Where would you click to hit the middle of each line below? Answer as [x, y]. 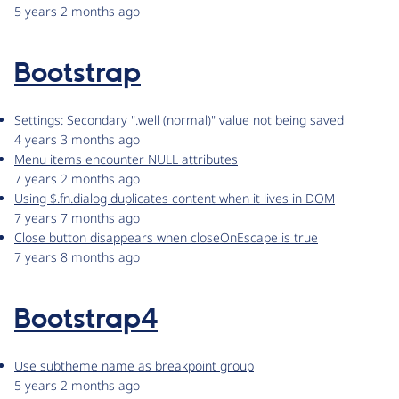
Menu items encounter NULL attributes [126, 159]
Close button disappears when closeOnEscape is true [166, 238]
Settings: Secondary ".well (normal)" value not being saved [179, 120]
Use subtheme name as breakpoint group [134, 366]
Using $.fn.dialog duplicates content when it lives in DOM [175, 199]
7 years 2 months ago [77, 179]
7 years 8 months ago [77, 257]
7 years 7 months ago [77, 218]
